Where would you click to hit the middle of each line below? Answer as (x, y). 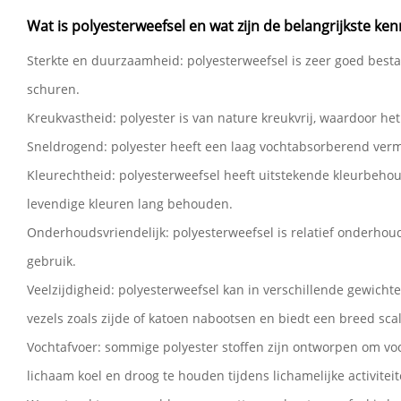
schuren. (53, 89)
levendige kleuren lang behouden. (130, 204)
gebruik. (51, 261)
